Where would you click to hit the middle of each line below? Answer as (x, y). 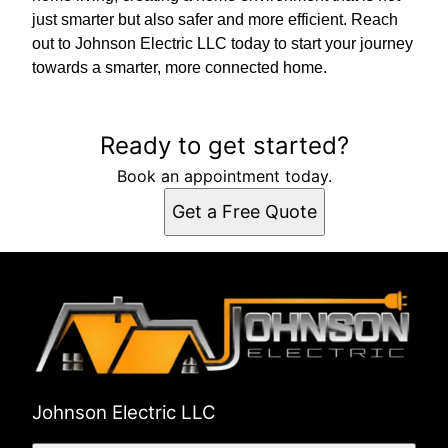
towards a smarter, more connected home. (179, 68)
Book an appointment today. (224, 176)
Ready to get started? (224, 146)
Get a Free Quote (244, 212)
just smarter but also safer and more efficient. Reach (215, 20)
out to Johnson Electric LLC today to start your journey (222, 44)
